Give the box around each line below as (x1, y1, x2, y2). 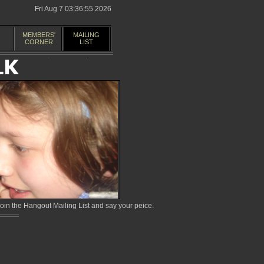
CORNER (24, 38, 53, 45)
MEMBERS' (22, 31, 55, 38)
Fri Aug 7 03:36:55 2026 (35, 5, 111, 13)
